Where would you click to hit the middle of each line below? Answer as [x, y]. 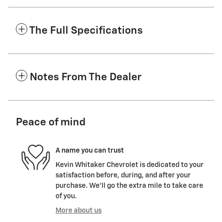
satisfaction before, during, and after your [123, 176]
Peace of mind [51, 123]
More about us [79, 211]
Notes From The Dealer [86, 78]
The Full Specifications [86, 31]
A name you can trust [90, 150]
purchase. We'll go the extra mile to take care [129, 186]
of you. [66, 196]
